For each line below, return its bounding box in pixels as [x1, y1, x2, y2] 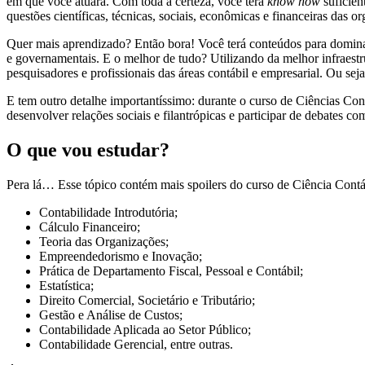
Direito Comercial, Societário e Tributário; [39, 293, 258, 308]
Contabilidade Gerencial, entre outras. [39, 337, 236, 352]
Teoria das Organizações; [39, 235, 172, 249]
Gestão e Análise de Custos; [39, 308, 186, 323]
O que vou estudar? [7, 139, 174, 161]
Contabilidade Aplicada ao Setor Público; [39, 323, 257, 337]
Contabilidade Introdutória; [39, 205, 181, 220]
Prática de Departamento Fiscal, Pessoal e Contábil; [39, 264, 306, 279]
